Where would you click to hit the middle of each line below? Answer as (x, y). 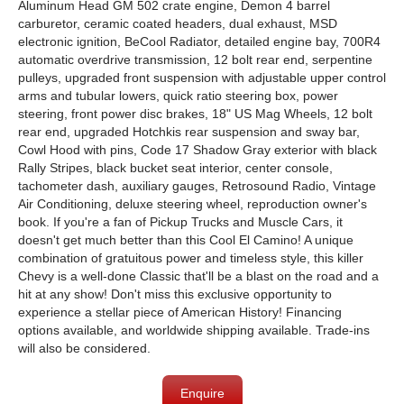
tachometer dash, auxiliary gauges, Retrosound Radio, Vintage (197, 186)
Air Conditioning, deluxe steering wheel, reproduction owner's (193, 204)
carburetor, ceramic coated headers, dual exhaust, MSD (178, 23)
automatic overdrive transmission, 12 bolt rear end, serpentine (195, 60)
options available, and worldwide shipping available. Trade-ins (194, 330)
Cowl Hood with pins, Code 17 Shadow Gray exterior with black (197, 150)
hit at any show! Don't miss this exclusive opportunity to (175, 294)
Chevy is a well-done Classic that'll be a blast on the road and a (198, 276)
